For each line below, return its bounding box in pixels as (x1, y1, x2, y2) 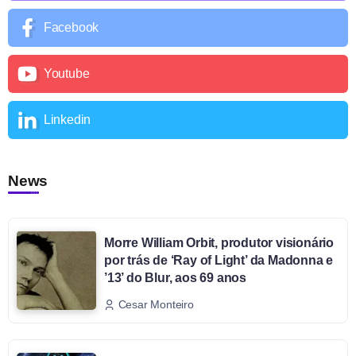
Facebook (43, 20, 99, 34)
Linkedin (43, 112, 91, 126)
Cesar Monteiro (118, 298, 194, 311)
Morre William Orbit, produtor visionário (104, 235, 335, 250)
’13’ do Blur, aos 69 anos (104, 270, 247, 284)
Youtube (43, 66, 90, 80)
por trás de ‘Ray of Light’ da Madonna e (104, 253, 334, 267)
